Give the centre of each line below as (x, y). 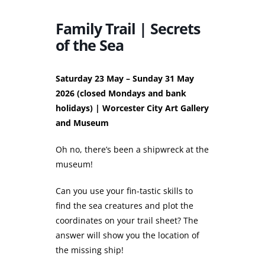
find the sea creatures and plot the (125, 206)
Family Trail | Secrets (128, 29)
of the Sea (90, 45)
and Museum (82, 123)
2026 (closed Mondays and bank (121, 93)
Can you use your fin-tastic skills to (124, 191)
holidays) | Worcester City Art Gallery (132, 108)
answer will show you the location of (127, 235)
